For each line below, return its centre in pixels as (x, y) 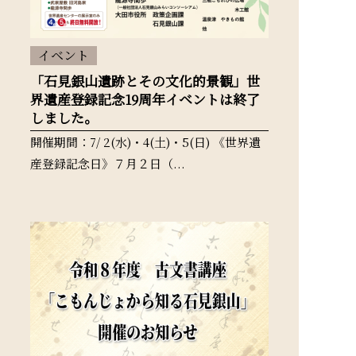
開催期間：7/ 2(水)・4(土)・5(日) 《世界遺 (145, 142)
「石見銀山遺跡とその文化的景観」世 (145, 81)
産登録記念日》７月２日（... (108, 163)
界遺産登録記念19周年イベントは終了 (145, 99)
